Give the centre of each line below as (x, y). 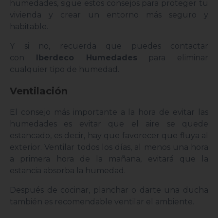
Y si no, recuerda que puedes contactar (109, 46)
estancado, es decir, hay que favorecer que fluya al (109, 136)
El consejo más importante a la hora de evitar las (109, 112)
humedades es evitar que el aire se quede (109, 124)
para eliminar (173, 58)
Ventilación (39, 91)
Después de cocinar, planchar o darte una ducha (109, 190)
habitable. (30, 27)
